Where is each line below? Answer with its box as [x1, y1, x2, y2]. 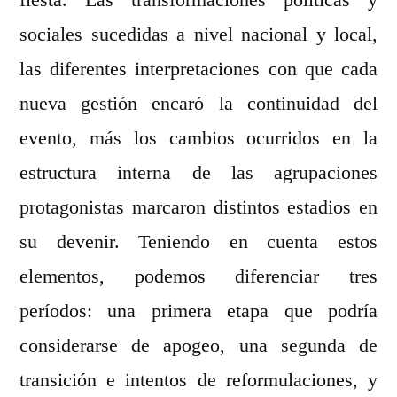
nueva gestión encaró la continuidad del [19, 91, 378, 117]
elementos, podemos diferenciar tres [19, 264, 378, 290]
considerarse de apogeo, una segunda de [19, 333, 378, 359]
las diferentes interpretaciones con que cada [19, 57, 378, 82]
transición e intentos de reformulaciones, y [19, 368, 378, 393]
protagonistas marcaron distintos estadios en [19, 195, 378, 221]
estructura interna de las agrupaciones [19, 160, 378, 186]
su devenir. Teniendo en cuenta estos [19, 230, 378, 255]
